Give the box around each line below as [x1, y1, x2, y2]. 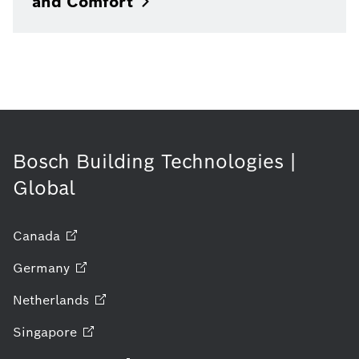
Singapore [13, 323, 77, 341]
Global [13, 175, 75, 200]
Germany [13, 259, 70, 276]
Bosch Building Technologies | [13, 148, 296, 174]
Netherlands [13, 291, 89, 309]
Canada [13, 227, 60, 244]
